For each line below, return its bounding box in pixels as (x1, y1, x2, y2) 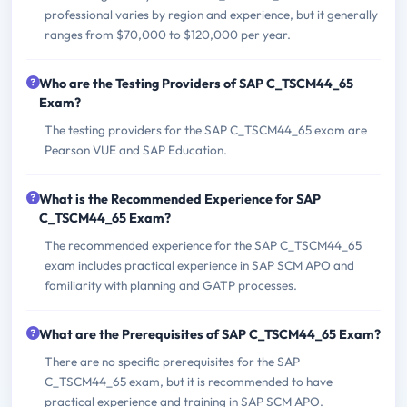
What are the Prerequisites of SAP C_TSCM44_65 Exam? (39, 325, 381, 342)
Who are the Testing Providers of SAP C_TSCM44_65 (39, 74, 353, 92)
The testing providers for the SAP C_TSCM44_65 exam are (45, 121, 367, 138)
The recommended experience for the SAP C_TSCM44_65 (45, 236, 362, 253)
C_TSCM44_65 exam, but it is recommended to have (45, 372, 333, 390)
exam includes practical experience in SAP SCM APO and (45, 256, 354, 273)
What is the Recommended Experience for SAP (39, 190, 321, 207)
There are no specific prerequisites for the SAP (45, 352, 300, 370)
